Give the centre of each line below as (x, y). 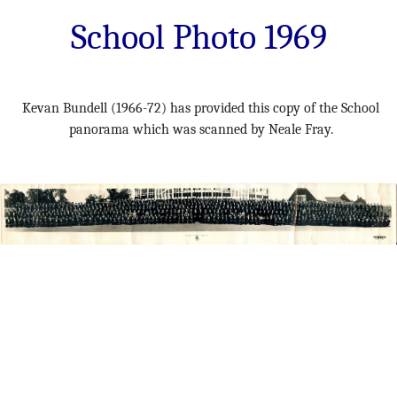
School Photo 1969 (198, 38)
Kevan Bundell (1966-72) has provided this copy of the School (201, 109)
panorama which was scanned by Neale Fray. (201, 130)
